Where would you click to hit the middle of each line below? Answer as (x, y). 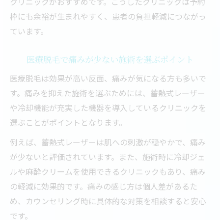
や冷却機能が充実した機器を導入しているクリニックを (108, 108)
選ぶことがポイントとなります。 (68, 122)
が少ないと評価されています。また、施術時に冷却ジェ (108, 157)
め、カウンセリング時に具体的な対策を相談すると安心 (108, 201)
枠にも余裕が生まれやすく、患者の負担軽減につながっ (108, 16)
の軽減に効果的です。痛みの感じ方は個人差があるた (104, 186)
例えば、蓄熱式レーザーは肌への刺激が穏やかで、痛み (108, 142)
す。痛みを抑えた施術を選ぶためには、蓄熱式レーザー (108, 93)
